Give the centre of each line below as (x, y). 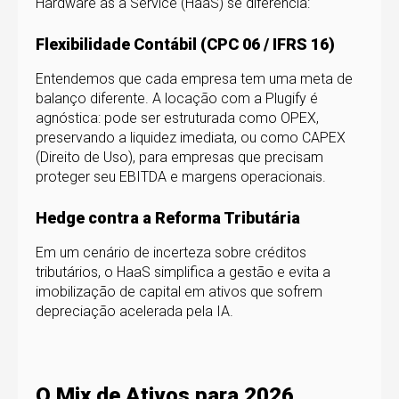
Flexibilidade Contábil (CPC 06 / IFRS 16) (185, 44)
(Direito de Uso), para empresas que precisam (179, 157)
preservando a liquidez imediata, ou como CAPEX (191, 137)
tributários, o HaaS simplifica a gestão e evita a (183, 273)
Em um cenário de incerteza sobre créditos (171, 253)
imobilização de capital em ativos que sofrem (179, 292)
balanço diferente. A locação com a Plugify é (177, 98)
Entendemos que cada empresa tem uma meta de (194, 78)
